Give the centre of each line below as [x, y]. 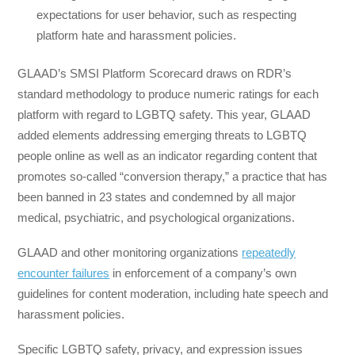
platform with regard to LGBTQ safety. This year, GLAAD [164, 114]
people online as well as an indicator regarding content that [168, 155]
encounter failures [64, 273]
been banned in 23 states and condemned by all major [157, 197]
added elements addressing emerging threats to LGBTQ [162, 135]
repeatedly [269, 252]
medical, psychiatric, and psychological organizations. [157, 217]
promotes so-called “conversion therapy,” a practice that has [173, 176]
